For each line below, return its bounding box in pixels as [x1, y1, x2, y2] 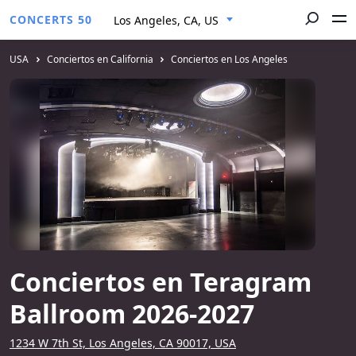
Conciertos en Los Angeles [171, 52, 288, 66]
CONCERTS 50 [10, 12, 92, 27]
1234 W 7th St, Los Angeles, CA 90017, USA [10, 335, 236, 350]
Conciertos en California [46, 52, 153, 66]
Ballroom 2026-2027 [10, 296, 254, 331]
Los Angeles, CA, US [114, 13, 219, 28]
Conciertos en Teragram [10, 265, 311, 299]
